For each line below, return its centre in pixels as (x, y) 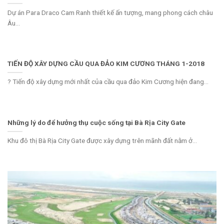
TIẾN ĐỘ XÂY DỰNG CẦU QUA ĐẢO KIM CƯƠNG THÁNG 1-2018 (106, 64)
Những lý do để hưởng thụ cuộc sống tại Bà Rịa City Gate (96, 122)
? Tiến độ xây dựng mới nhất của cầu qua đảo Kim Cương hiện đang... (108, 82)
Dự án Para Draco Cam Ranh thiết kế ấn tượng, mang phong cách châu (110, 12)
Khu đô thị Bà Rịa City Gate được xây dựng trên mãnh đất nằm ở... (102, 140)
